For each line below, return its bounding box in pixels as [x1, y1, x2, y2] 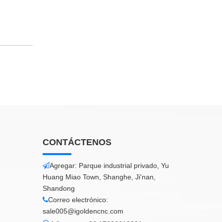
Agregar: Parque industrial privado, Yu [50, 162, 169, 169]
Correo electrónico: [48, 196, 108, 204]
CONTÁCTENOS [43, 137, 111, 147]
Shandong [43, 184, 75, 192]
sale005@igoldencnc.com [43, 207, 123, 215]
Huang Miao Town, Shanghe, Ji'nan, [43, 173, 156, 181]
